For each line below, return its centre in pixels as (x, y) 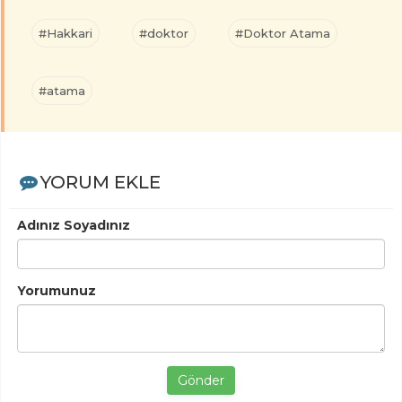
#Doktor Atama (283, 34)
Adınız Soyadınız (74, 226)
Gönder (201, 381)
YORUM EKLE (100, 183)
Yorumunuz (57, 291)
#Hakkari (66, 34)
